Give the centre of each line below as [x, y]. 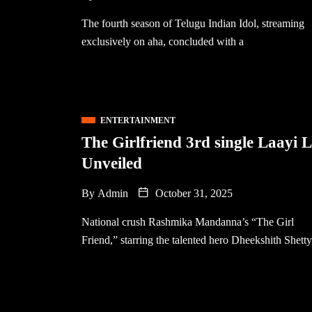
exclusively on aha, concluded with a [163, 41]
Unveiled [112, 163]
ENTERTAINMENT [138, 120]
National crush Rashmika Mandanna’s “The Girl [188, 222]
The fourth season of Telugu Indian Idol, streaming [193, 23]
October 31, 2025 [193, 193]
